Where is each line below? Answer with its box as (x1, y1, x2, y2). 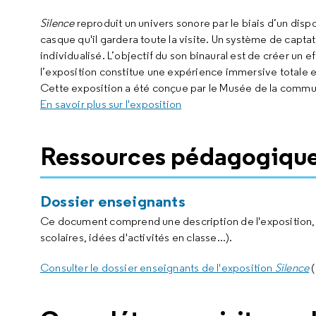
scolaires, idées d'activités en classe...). (40, 231, 233, 244)
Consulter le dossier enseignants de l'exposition (40, 261, 275, 274)
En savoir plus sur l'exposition (40, 97, 182, 111)
